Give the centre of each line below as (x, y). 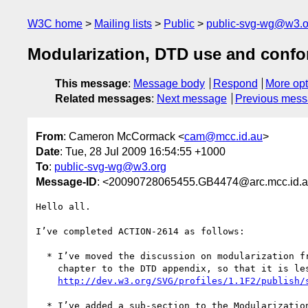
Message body (169, 84)
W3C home (55, 24)
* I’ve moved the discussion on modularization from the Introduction (41, 256)
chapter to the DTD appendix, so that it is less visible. (47, 268)
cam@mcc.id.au (223, 136)
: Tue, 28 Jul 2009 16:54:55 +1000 (143, 151)
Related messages (103, 99)
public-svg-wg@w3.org (110, 166)
